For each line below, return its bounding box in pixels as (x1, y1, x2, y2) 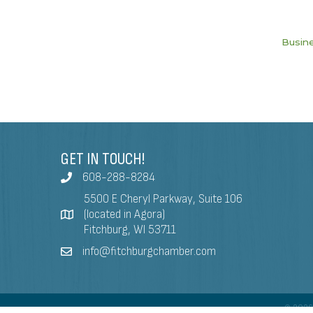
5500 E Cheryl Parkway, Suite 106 (84, 192, 242, 207)
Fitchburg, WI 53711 (84, 223, 176, 238)
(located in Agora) (84, 208, 165, 222)
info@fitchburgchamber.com (82, 245, 216, 259)
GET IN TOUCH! (61, 149, 145, 170)
